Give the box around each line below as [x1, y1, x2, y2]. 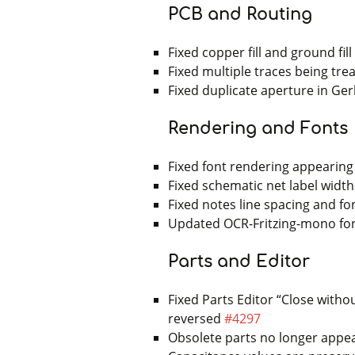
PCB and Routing [168, 6, 312, 24]
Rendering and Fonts [168, 120, 348, 138]
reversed [168, 310, 224, 328]
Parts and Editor [168, 253, 310, 271]
